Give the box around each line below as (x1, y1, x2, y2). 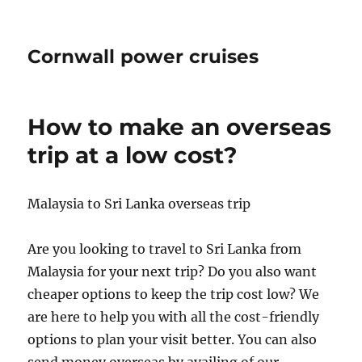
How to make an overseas (27, 113, 332, 141)
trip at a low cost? (27, 141, 238, 169)
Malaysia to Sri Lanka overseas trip (27, 196, 251, 212)
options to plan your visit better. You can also (27, 331, 318, 347)
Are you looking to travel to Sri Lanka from (27, 241, 302, 257)
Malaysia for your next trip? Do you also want (27, 263, 318, 280)
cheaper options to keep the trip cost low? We (27, 286, 320, 302)
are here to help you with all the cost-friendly (27, 309, 320, 325)
